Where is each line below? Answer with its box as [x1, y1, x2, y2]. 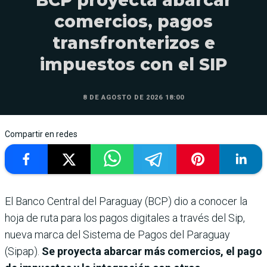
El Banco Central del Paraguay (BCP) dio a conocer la [5, 194, 247, 207]
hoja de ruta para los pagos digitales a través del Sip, [5, 211, 245, 224]
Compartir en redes [5, 129, 77, 139]
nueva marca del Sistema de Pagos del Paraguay [5, 228, 230, 241]
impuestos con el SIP [40, 54, 227, 74]
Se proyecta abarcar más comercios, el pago [42, 244, 262, 257]
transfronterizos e [52, 32, 215, 53]
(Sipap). [5, 244, 42, 257]
